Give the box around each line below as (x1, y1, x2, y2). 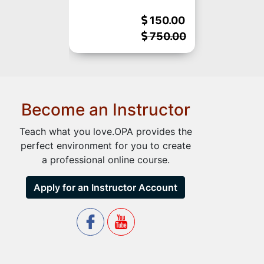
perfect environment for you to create (20, 140, 191, 151)
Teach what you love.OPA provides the (19, 126, 192, 137)
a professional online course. (41, 154, 170, 166)
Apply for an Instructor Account (34, 181, 178, 193)
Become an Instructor (21, 100, 190, 120)
